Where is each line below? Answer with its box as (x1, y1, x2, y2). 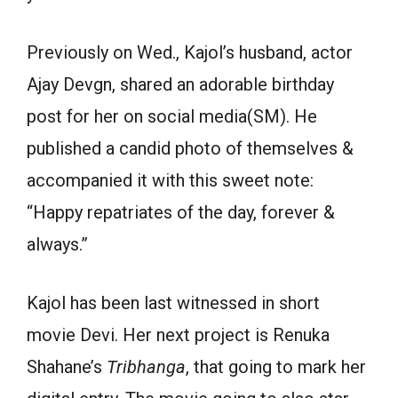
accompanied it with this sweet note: (27, 170, 314, 191)
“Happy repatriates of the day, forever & (27, 202, 335, 223)
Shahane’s (27, 356, 107, 378)
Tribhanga (107, 356, 186, 378)
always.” (27, 234, 88, 255)
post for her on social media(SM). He (27, 106, 317, 127)
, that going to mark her (186, 356, 366, 378)
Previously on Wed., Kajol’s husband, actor (27, 42, 353, 63)
